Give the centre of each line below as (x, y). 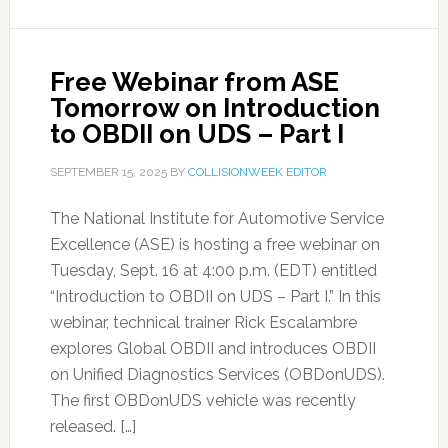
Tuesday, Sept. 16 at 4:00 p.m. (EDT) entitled (213, 270)
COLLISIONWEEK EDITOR (257, 172)
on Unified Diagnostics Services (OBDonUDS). (217, 374)
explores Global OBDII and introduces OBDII (212, 348)
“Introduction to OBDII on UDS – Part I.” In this (215, 296)
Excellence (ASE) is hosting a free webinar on (214, 244)
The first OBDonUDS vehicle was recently (202, 400)
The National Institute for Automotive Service (216, 218)
